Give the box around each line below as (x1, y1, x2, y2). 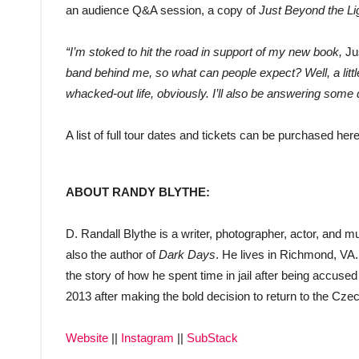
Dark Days (159, 248, 216, 262)
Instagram (121, 331, 174, 345)
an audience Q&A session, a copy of (66, 3, 259, 18)
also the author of (66, 248, 159, 262)
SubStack (187, 331, 238, 345)
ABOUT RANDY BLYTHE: (66, 185, 210, 200)
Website (66, 331, 108, 345)
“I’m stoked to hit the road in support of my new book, (66, 45, 345, 59)
